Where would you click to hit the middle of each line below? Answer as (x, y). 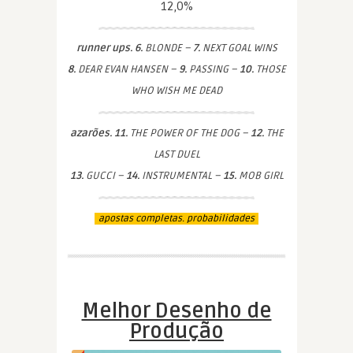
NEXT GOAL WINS (238, 48)
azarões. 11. (98, 133)
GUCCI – (104, 175)
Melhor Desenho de (176, 311)
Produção (176, 331)
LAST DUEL (176, 154)
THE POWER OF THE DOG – (189, 133)
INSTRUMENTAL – (181, 175)
